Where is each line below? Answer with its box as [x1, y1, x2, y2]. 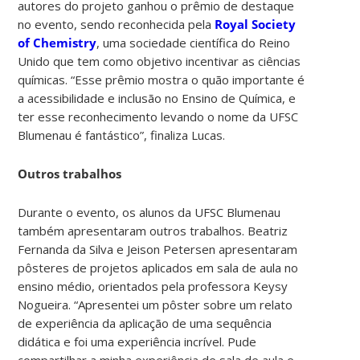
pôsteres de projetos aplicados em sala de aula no [18, 260, 299, 276]
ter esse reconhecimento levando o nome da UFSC [18, 108, 299, 125]
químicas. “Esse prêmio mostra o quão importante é [18, 72, 305, 88]
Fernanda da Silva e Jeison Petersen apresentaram [18, 241, 298, 258]
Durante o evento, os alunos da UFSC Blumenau [18, 204, 281, 221]
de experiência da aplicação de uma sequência [18, 315, 272, 332]
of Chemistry [18, 35, 97, 51]
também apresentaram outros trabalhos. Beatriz [18, 223, 288, 239]
